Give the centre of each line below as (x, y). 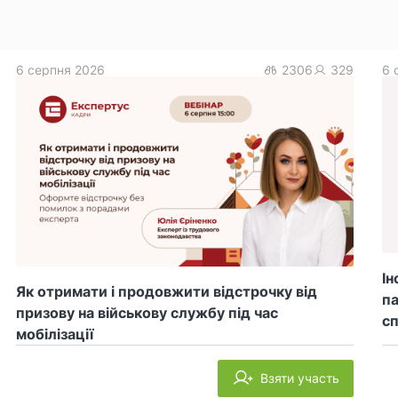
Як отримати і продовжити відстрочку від (167, 291)
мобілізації (55, 334)
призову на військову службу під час (147, 312)
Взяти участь (300, 378)
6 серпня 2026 (60, 69)
